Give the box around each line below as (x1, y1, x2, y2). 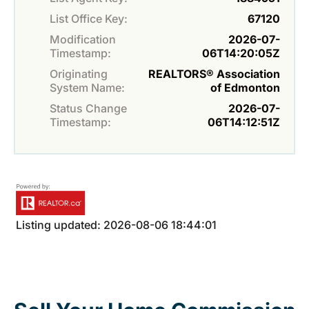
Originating (50, 66, 108, 81)
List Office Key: (50, 11, 128, 26)
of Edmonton (210, 80, 280, 94)
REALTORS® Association (148, 66, 280, 81)
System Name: (50, 80, 125, 94)
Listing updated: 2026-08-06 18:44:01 (16, 217, 217, 232)
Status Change (50, 101, 127, 115)
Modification (50, 32, 116, 46)
